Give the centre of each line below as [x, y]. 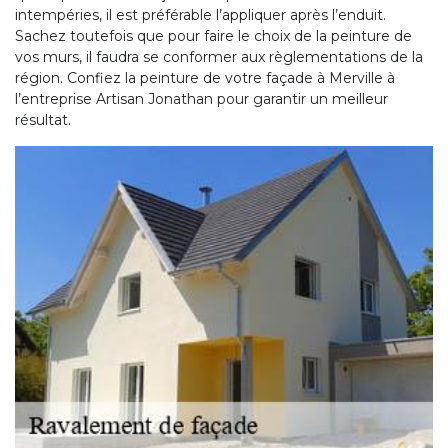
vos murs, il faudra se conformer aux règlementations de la [219, 56]
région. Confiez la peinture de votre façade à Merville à [205, 77]
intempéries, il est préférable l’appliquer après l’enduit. [200, 14]
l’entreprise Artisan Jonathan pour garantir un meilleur [201, 98]
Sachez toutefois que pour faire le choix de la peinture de [213, 35]
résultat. [43, 119]
